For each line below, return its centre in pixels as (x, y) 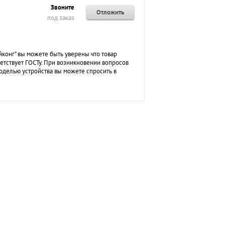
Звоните (63, 7)
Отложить (110, 12)
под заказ (61, 18)
